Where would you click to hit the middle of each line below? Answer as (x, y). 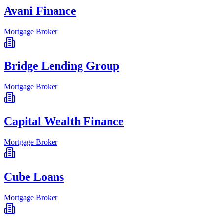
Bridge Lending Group (62, 66)
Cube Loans (34, 177)
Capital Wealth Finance (64, 122)
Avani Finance (40, 11)
